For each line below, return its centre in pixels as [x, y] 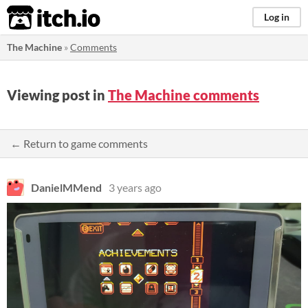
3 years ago [135, 187]
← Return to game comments [79, 143]
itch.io [36, 18]
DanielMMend [66, 187]
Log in [277, 17]
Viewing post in [57, 95]
